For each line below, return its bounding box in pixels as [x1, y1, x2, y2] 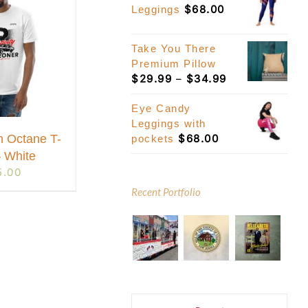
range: [225, 86, 263, 100]
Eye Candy [131, 102, 191, 114]
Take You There [131, 42, 217, 54]
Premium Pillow [131, 57, 217, 69]
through [225, 116, 272, 130]
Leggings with [131, 117, 206, 129]
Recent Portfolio [131, 185, 201, 198]
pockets [131, 132, 175, 144]
